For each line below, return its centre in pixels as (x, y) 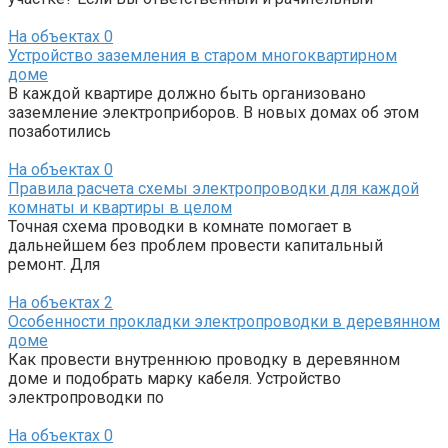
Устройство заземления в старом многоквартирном (202, 56)
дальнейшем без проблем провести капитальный (195, 246)
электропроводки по (86, 398)
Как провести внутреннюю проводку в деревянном (204, 360)
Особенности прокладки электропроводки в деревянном (224, 322)
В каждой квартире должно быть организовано (187, 94)
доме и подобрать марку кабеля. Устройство (174, 379)
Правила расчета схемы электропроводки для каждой (213, 189)
